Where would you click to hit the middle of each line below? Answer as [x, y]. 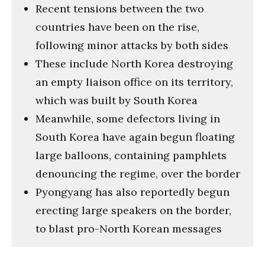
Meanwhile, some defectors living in [128, 118]
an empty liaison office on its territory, [134, 82]
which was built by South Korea [117, 100]
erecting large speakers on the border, [133, 210]
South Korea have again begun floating [135, 137]
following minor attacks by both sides [132, 45]
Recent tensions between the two [120, 8]
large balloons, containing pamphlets [131, 155]
